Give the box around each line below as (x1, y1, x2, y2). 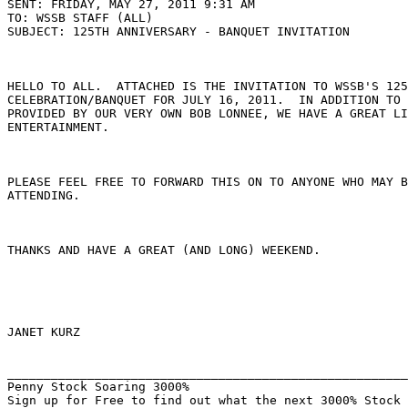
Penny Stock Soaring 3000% (7, 380, 189, 394)
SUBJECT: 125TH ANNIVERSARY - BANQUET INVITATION (7, 25, 350, 39)
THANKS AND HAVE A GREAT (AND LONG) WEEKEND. (7, 243, 321, 258)
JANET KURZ (7, 325, 80, 340)
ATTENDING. (7, 189, 80, 203)
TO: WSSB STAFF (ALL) (7, 11, 153, 25)
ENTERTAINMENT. (7, 120, 109, 135)
